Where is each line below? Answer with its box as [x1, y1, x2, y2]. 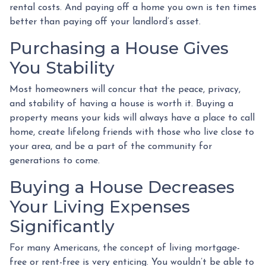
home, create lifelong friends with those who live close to [9, 127, 254, 137]
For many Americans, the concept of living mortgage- [9, 243, 240, 253]
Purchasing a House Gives [9, 37, 229, 58]
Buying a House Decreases [9, 176, 235, 197]
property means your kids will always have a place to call [9, 113, 255, 123]
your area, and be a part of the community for [9, 141, 212, 151]
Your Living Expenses [9, 196, 190, 217]
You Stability [9, 57, 115, 78]
